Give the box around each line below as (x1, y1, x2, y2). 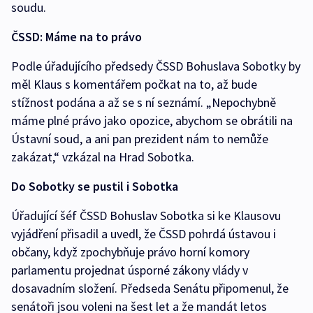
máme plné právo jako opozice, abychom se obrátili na (11, 112, 293, 129)
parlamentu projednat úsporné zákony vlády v (11, 262, 248, 279)
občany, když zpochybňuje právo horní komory (11, 244, 249, 261)
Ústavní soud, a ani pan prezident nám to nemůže (11, 131, 268, 147)
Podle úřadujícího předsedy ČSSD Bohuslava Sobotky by (11, 58, 300, 75)
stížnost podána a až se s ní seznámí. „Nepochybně (11, 94, 276, 111)
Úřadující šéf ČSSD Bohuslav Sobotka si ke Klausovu (11, 208, 281, 224)
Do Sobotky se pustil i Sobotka (11, 178, 178, 195)
